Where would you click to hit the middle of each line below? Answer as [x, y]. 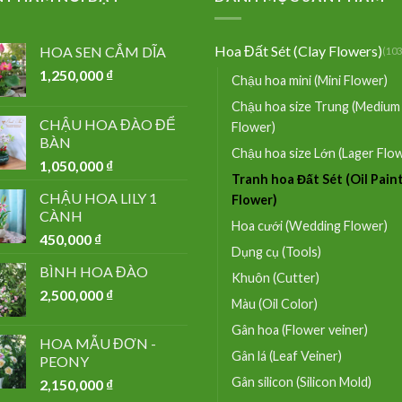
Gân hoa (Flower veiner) [300, 329]
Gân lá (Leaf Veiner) [287, 355]
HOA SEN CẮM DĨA [103, 51]
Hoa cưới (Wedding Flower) [310, 225]
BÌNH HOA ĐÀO [94, 271]
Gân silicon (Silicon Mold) [301, 381]
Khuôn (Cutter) [275, 277]
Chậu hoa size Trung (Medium [316, 106]
